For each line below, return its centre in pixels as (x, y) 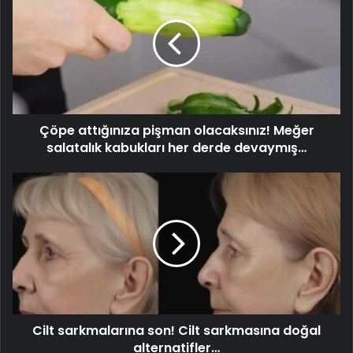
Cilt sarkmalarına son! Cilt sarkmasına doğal (176, 331)
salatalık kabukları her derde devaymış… (176, 148)
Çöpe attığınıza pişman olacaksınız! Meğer (176, 131)
